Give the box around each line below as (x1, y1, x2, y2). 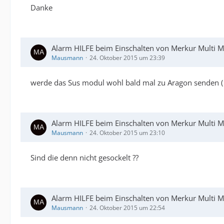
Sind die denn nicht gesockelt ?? (30, 152, 138, 163)
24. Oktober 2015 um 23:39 (89, 53, 165, 62)
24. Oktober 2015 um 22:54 (89, 203, 165, 212)
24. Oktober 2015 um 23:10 (89, 128, 165, 137)
